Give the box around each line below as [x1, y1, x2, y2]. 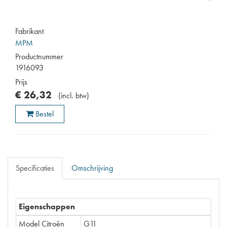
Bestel [35, 108, 54, 119]
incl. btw [61, 90, 87, 101]
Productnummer [15, 51, 63, 62]
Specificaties [16, 162, 54, 173]
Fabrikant [15, 25, 44, 36]
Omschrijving [71, 162, 113, 173]
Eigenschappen [19, 201, 75, 212]
